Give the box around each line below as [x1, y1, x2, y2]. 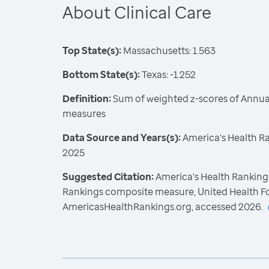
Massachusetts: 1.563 [121, 44, 216, 57]
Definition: [62, 92, 111, 105]
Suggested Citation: [62, 170, 156, 183]
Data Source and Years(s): [62, 131, 181, 144]
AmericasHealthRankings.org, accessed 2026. [62, 200, 263, 213]
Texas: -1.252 [140, 68, 196, 81]
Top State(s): [62, 44, 121, 57]
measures [62, 107, 106, 120]
